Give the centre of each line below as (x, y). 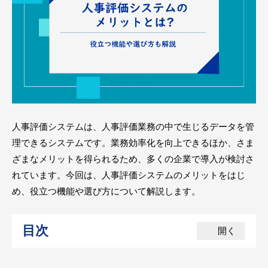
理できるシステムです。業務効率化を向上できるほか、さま (133, 142)
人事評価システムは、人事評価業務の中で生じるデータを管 (133, 126)
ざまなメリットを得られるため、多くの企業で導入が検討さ (133, 159)
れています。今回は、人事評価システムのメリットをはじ (129, 175)
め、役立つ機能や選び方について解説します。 (106, 191)
